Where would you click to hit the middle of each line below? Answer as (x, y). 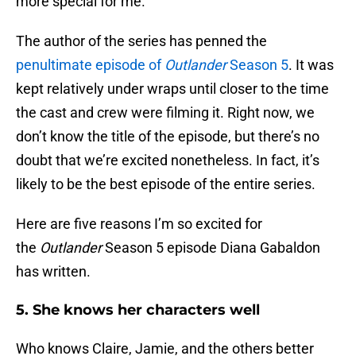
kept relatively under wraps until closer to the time (172, 89)
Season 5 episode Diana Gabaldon (211, 248)
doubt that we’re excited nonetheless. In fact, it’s (168, 161)
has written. (53, 272)
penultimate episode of (90, 65)
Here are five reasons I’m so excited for (139, 224)
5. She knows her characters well (138, 310)
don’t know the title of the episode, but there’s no (168, 137)
